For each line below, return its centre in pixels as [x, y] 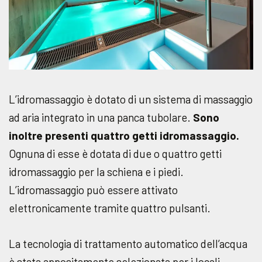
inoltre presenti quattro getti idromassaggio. [124, 136]
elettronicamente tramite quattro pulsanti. [110, 208]
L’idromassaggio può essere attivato [93, 190]
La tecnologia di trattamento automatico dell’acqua [128, 244]
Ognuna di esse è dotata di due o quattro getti [115, 154]
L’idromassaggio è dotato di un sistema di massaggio [131, 99]
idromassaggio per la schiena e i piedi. [96, 172]
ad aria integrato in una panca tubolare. [100, 118]
